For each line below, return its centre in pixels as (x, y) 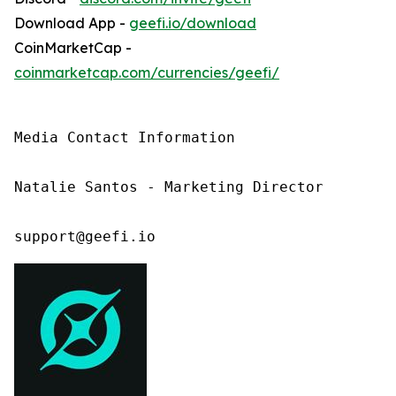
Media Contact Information (125, 138)
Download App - (72, 23)
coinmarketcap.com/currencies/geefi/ (147, 73)
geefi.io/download (193, 23)
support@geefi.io (85, 237)
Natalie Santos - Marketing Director (169, 187)
